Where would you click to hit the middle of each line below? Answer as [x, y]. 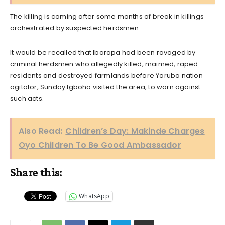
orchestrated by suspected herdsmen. [75, 28]
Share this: [36, 172]
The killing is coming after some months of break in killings [107, 16]
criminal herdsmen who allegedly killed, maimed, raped [104, 64]
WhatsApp [94, 196]
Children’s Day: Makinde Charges [135, 131]
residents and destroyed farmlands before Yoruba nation [106, 75]
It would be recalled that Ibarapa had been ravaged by [103, 52]
